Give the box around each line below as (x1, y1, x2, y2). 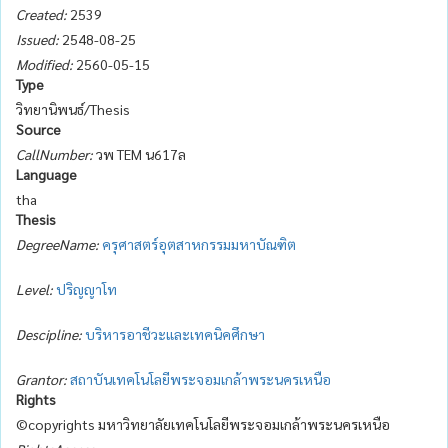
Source (16, 119, 61, 138)
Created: (16, 4, 67, 23)
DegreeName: (16, 234, 99, 253)
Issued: (16, 29, 59, 48)
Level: (16, 279, 53, 298)
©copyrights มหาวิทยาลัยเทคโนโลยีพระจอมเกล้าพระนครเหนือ (16, 414, 390, 433)
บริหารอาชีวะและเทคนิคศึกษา (85, 324, 265, 343)
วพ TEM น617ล (93, 144, 186, 163)
